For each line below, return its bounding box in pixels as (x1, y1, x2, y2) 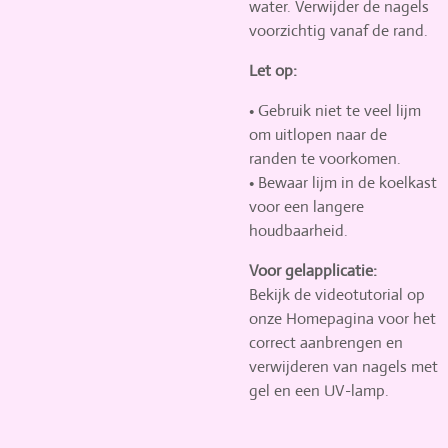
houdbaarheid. (249, 220, 348, 241)
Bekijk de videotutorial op (249, 284, 425, 305)
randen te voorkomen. (249, 148, 401, 169)
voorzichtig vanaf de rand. (249, 20, 428, 41)
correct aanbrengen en (249, 332, 403, 353)
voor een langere (249, 196, 364, 217)
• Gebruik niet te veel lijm (249, 100, 421, 121)
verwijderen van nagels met (249, 356, 438, 377)
